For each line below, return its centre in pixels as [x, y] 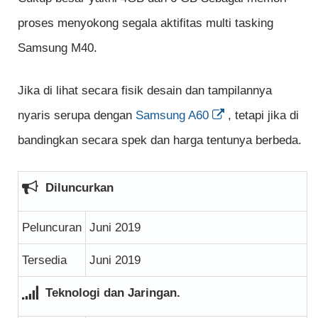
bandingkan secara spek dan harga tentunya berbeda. [160, 141]
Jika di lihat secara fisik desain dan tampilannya [145, 91]
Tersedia [44, 260]
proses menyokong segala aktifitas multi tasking [146, 23]
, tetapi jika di [263, 116]
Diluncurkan [78, 187]
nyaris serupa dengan [77, 116]
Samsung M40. [57, 48]
